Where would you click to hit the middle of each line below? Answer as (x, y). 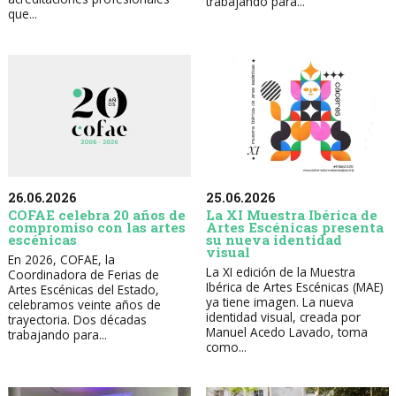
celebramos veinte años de (84, 305)
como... (226, 347)
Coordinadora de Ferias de (83, 275)
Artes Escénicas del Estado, (83, 290)
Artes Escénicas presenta (294, 228)
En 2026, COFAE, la (61, 260)
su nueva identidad (274, 240)
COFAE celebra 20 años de (96, 215)
